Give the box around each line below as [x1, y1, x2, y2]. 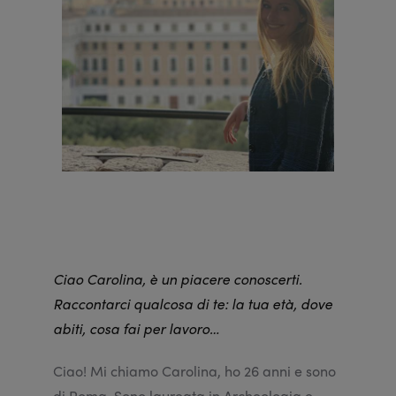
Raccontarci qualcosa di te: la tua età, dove [53, 293, 332, 315]
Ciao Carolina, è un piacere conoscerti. [53, 269, 302, 290]
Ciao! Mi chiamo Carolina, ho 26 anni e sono [53, 361, 336, 382]
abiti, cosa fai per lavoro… [53, 318, 219, 339]
